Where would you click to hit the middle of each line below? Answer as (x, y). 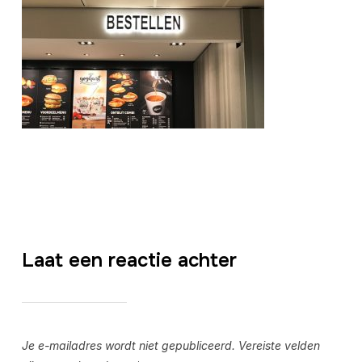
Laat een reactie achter (129, 260)
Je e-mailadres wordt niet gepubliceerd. (128, 345)
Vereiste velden (279, 345)
